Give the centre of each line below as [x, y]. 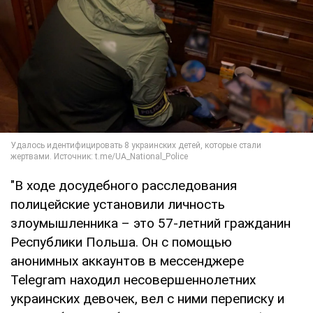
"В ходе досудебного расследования [124, 186]
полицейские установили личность [118, 205]
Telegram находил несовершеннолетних [133, 280]
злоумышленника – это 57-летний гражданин [151, 224]
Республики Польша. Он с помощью [121, 242]
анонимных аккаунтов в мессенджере [127, 261]
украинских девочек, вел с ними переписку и [147, 299]
